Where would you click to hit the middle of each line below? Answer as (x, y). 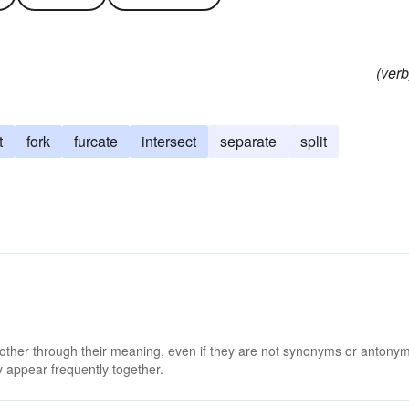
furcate (96, 141)
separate (248, 141)
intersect (169, 141)
